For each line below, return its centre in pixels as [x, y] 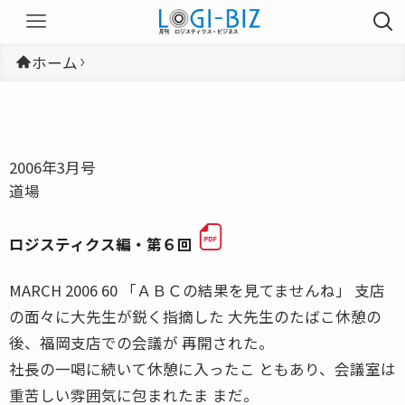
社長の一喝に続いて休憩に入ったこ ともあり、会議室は [202, 368]
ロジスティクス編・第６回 [101, 244]
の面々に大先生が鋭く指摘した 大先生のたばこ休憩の [195, 316]
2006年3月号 [52, 167]
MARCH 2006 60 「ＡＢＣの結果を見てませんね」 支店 [197, 290]
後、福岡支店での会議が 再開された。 [141, 342]
